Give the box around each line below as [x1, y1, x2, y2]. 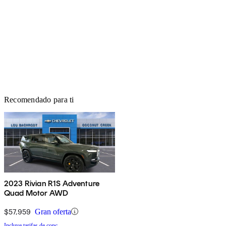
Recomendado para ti [4, 95, 74, 104]
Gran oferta [35, 207, 71, 216]
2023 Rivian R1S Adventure [4, 178, 99, 188]
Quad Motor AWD [4, 188, 69, 198]
